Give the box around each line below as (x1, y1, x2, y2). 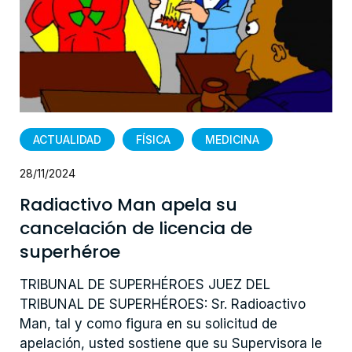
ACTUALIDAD (32, 132, 101, 146)
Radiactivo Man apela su (19, 192, 237, 217)
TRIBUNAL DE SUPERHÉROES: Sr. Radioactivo (19, 295, 306, 312)
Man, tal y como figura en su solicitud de (19, 315, 277, 332)
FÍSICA (135, 132, 170, 146)
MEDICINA (204, 132, 259, 146)
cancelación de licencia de (19, 215, 252, 240)
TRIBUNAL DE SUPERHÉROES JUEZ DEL (19, 276, 270, 292)
